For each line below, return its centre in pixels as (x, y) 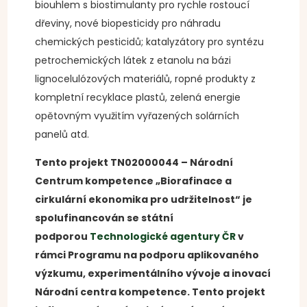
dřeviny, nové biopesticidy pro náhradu (128, 23)
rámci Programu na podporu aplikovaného (147, 255)
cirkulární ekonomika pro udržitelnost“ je (144, 199)
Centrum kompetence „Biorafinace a (134, 181)
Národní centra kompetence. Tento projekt (150, 292)
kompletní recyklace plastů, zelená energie (138, 97)
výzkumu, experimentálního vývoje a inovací (153, 273)
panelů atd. (62, 134)
